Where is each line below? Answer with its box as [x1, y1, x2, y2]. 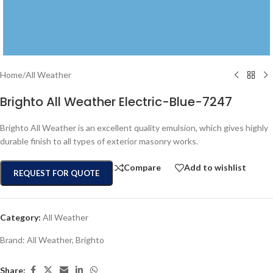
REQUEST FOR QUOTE [13, 168, 99, 178]
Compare [124, 162, 161, 173]
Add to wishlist [184, 162, 246, 173]
